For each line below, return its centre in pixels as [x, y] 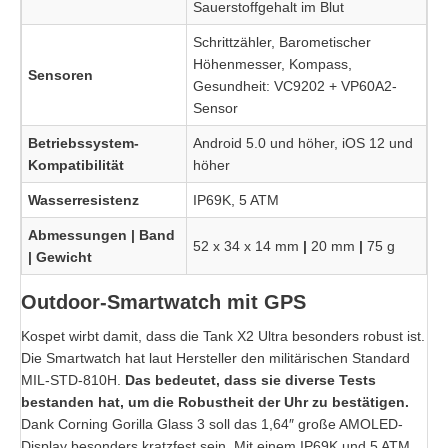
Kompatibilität [76, 165]
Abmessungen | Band [101, 235]
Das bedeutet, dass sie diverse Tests [250, 380]
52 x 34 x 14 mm [248, 246]
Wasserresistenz [83, 200]
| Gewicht [62, 257]
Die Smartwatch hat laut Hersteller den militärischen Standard [215, 358]
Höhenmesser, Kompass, [272, 64]
